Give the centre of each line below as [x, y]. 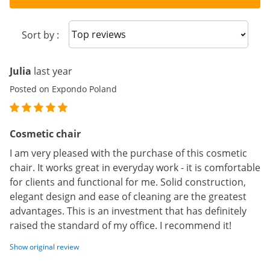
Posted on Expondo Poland [63, 89]
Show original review [44, 247]
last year [53, 71]
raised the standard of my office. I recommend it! [121, 225]
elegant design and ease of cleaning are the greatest [128, 196]
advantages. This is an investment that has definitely [128, 211]
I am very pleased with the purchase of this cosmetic [128, 153]
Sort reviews [106, 33]
